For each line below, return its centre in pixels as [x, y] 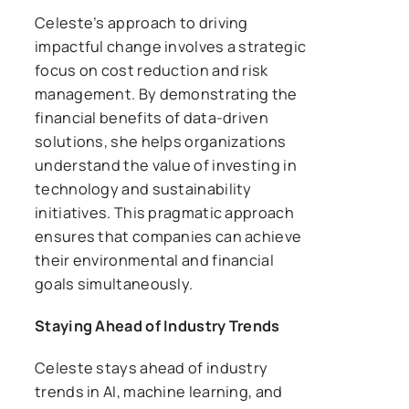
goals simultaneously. [114, 283]
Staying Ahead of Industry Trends [157, 325]
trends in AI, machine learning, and [159, 391]
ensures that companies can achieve [168, 236]
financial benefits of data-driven [152, 117]
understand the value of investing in [166, 165]
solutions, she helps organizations [161, 141]
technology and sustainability [143, 189]
